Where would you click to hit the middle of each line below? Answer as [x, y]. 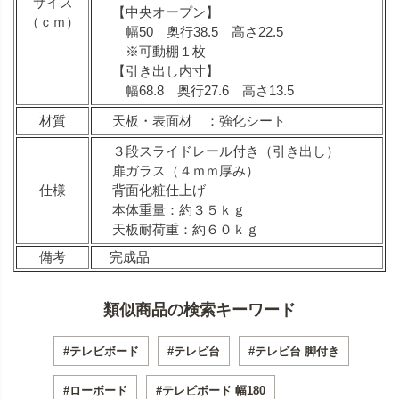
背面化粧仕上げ [159, 191]
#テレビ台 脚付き [294, 352]
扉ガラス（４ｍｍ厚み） [186, 171]
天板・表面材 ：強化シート [199, 121]
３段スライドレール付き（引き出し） [226, 151]
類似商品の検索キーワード [199, 310]
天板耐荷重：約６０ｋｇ [186, 230]
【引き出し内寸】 [166, 71]
